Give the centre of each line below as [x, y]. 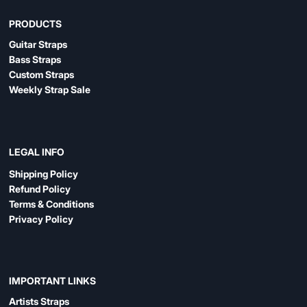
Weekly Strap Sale [50, 89]
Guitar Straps [38, 44]
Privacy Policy [41, 219]
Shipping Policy [44, 173]
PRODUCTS [36, 23]
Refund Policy [40, 188]
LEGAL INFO [37, 152]
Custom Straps [42, 74]
